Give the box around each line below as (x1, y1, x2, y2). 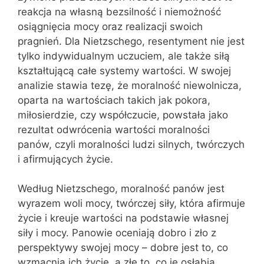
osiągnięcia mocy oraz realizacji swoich (18, 20, 203, 32)
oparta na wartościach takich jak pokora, (18, 94, 210, 106)
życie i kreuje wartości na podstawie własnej (18, 212, 229, 224)
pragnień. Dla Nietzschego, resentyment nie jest (18, 35, 245, 47)
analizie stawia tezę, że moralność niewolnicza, (18, 79, 242, 91)
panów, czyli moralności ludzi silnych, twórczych (18, 138, 245, 150)
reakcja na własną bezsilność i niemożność (18, 5, 221, 18)
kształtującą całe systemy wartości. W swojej (18, 64, 231, 77)
